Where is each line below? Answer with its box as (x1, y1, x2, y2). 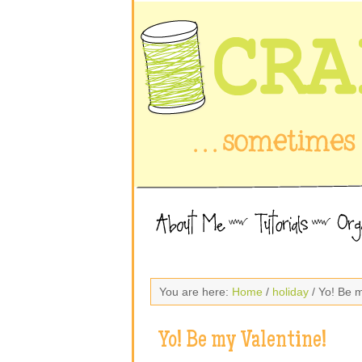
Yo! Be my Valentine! (158, 330, 326, 354)
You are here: (159, 285, 232, 298)
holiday (272, 285, 309, 298)
